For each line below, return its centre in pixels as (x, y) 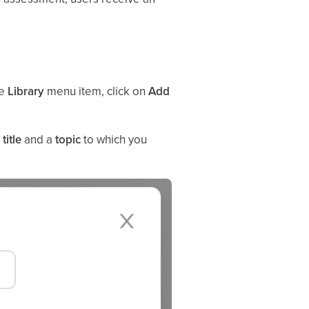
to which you (113, 139)
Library (26, 91)
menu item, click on (96, 91)
